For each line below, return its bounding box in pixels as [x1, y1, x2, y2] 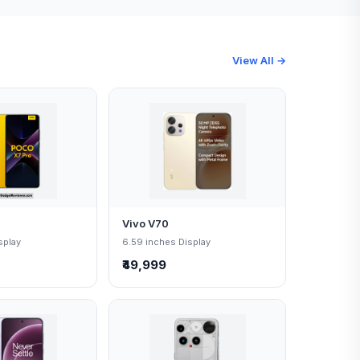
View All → [232, 54, 286, 67]
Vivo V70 [122, 217, 170, 230]
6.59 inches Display [122, 236, 211, 247]
